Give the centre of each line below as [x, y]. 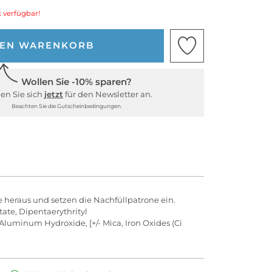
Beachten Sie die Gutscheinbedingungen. [66, 106]
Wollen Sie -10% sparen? [76, 81]
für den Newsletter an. [108, 94]
